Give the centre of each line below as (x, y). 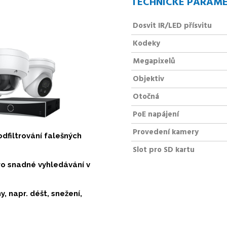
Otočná (146, 97)
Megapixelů (154, 61)
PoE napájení (156, 114)
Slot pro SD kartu (164, 150)
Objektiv (148, 79)
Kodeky (146, 43)
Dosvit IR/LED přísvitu (172, 26)
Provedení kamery (166, 132)
